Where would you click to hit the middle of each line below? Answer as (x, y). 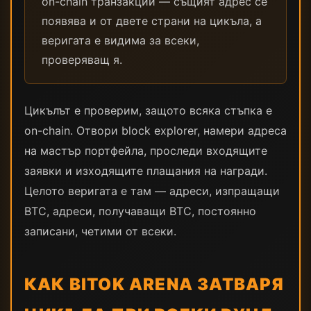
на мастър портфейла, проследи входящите (146, 151)
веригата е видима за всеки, (120, 40)
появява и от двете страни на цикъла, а (152, 21)
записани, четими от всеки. (100, 231)
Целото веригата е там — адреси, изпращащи (152, 191)
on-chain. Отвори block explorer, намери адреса (155, 131)
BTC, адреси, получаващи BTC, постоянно (140, 211)
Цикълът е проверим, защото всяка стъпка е (148, 110)
